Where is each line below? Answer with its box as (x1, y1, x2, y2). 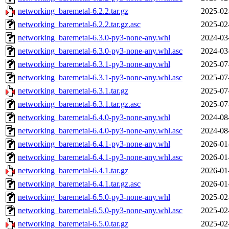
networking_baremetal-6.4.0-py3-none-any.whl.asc (18, 126, 182, 135)
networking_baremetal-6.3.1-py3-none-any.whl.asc (18, 73, 182, 82)
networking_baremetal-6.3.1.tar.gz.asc (18, 100, 141, 109)
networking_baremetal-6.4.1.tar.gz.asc (18, 179, 141, 189)
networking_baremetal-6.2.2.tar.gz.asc (18, 20, 141, 29)
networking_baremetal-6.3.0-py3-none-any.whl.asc (18, 47, 182, 56)
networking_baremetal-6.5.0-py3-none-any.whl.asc (18, 206, 182, 215)
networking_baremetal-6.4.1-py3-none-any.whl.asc (18, 153, 182, 162)
